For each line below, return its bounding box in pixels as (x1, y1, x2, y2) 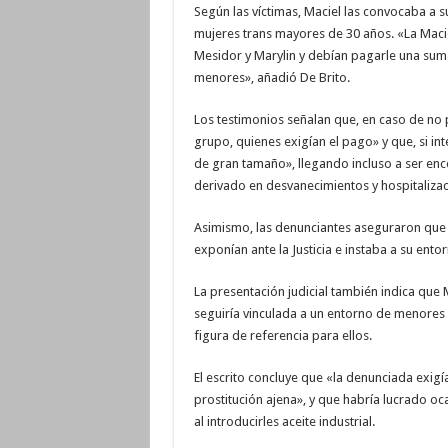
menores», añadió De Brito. (193, 69, 350, 85)
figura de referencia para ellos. (193, 327, 372, 343)
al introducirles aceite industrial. (193, 413, 375, 429)
